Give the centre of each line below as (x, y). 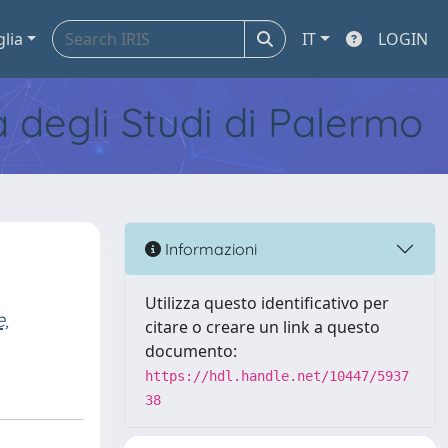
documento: (191, 351)
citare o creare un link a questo (262, 327)
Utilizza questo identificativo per (267, 303)
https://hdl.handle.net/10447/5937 (277, 376)
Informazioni (209, 248)
